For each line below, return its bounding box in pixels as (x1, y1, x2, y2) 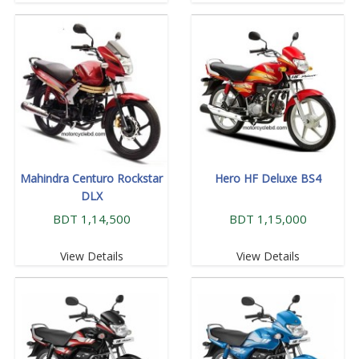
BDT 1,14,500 (52, 210, 131, 227)
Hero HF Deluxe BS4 (214, 170, 321, 186)
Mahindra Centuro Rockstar (20, 170, 163, 186)
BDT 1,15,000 (228, 210, 307, 227)
